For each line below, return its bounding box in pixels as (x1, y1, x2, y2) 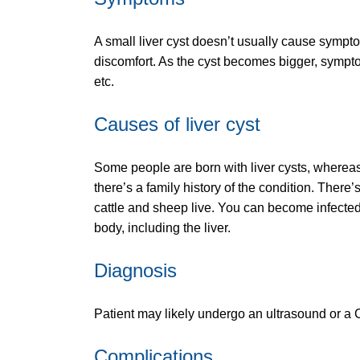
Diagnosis (94, 260, 177, 282)
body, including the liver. (94, 221, 231, 235)
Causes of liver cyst (94, 113, 260, 136)
